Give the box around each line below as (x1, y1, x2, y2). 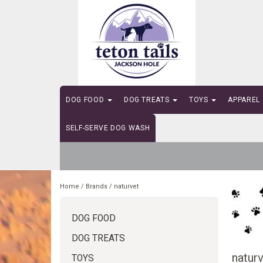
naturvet (114, 183, 139, 190)
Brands (86, 183, 107, 190)
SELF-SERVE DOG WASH (66, 124, 150, 132)
